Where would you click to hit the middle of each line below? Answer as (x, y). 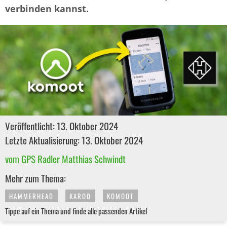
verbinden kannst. (47, 9)
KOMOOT (120, 196)
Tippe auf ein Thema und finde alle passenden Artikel (76, 211)
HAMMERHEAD (31, 196)
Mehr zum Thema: (35, 178)
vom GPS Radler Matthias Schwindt (65, 159)
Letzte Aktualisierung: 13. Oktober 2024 (74, 140)
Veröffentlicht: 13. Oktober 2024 (62, 126)
